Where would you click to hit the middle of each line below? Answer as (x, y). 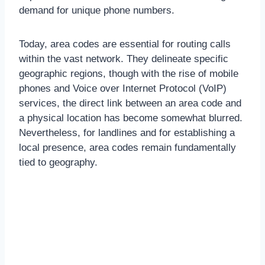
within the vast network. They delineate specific (124, 59)
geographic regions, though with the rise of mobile (129, 73)
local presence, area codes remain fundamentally (127, 147)
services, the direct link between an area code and (130, 103)
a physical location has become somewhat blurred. (131, 118)
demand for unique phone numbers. (97, 10)
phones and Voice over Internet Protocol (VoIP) (123, 88)
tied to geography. (58, 162)
